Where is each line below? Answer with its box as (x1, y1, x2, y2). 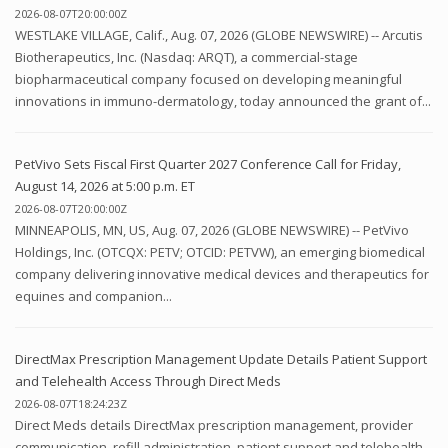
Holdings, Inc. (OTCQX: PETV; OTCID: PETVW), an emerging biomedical (15, 243, 425, 262)
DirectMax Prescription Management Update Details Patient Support (15, 350, 427, 369)
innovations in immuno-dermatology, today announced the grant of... (15, 92, 431, 111)
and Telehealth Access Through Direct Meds (15, 372, 281, 391)
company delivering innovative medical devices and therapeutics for (15, 265, 429, 284)
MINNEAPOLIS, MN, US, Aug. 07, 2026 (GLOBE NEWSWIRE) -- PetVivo (15, 221, 409, 240)
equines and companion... (15, 287, 172, 306)
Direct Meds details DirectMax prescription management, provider (15, 416, 413, 435)
